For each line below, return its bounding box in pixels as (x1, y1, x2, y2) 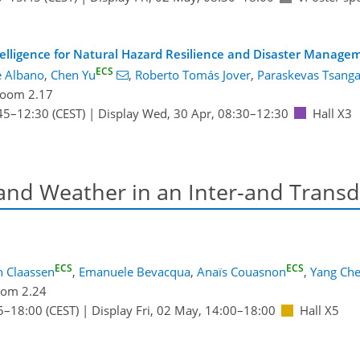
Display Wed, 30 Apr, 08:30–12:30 (97, 104, 288, 121)
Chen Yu (51, 66, 96, 83)
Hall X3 (312, 104, 352, 121)
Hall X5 (299, 302, 339, 319)
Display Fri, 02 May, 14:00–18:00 (91, 302, 276, 319)
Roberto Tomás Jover (134, 66, 251, 83)
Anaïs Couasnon (197, 264, 286, 280)
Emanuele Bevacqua (79, 264, 190, 280)
